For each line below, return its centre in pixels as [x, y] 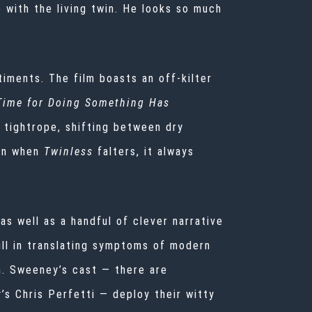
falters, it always [146, 152]
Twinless [69, 152]
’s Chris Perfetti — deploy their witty [109, 295]
